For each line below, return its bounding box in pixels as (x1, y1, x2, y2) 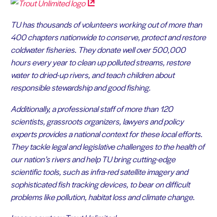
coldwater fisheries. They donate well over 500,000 (10, 43, 186, 55)
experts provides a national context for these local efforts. (10, 127, 202, 139)
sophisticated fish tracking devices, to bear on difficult (10, 178, 190, 190)
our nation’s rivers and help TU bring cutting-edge (10, 153, 175, 165)
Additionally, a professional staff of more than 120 (10, 102, 173, 114)
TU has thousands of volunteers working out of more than (10, 18, 202, 30)
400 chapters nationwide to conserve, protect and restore (10, 31, 206, 43)
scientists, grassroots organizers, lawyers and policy (10, 115, 184, 127)
